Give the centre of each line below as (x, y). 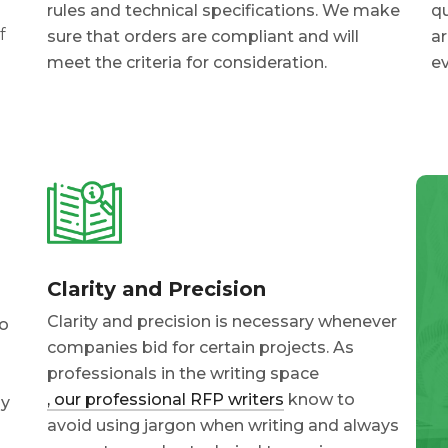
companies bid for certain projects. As (201, 348)
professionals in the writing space (183, 374)
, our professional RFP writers (166, 400)
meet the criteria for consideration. (187, 62)
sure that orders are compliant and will (203, 36)
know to (320, 400)
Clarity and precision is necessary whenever (222, 322)
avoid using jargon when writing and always (223, 426)
